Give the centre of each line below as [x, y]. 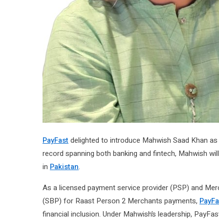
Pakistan [64, 166]
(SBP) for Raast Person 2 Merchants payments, [121, 201]
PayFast [55, 140]
